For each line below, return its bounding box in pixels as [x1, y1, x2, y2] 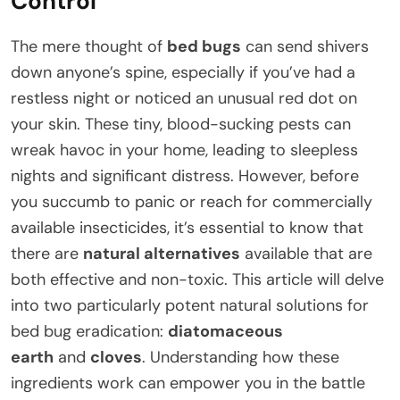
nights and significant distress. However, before [11, 164, 359, 187]
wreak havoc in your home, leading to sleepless [11, 138, 358, 161]
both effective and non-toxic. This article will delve [11, 268, 384, 290]
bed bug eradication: [11, 320, 168, 342]
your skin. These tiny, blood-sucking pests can [11, 112, 351, 135]
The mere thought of [11, 35, 167, 57]
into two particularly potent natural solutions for [11, 294, 369, 316]
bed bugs [167, 35, 241, 57]
